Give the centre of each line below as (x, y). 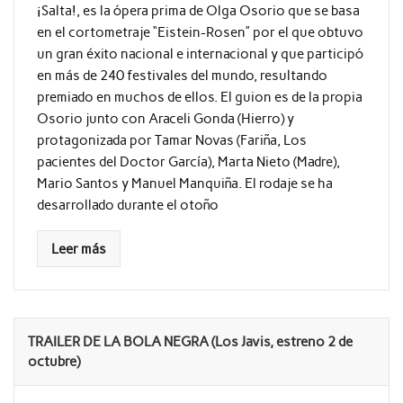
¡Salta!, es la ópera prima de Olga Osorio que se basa (198, 11)
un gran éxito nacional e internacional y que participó (200, 54)
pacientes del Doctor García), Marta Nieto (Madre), (188, 162)
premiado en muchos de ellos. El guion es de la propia (199, 98)
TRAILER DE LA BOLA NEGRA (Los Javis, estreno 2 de (191, 342)
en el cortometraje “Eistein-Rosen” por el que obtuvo (200, 33)
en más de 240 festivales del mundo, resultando (182, 76)
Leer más (78, 249)
